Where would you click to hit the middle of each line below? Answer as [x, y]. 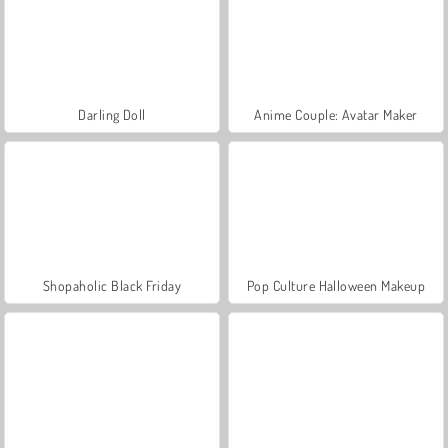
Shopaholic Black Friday [112, 285]
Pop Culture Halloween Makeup [336, 285]
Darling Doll [112, 114]
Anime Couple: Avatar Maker [336, 114]
